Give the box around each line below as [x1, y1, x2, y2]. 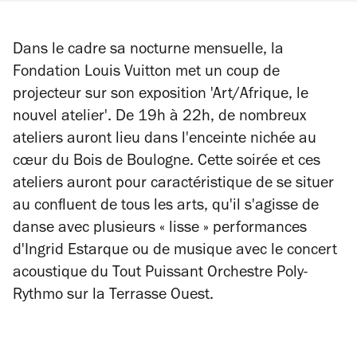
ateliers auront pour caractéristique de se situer [13, 177, 334, 193]
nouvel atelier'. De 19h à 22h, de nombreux [13, 110, 306, 126]
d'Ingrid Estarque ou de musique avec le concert [13, 244, 337, 260]
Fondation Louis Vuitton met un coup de [13, 65, 280, 81]
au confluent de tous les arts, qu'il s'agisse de [13, 199, 319, 215]
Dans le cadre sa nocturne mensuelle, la [13, 43, 284, 59]
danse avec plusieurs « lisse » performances [13, 222, 307, 237]
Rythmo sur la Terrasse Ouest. [13, 288, 218, 304]
